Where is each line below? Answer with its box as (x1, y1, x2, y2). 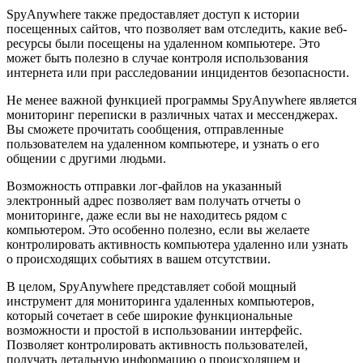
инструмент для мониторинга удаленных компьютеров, (6, 293, 314, 308)
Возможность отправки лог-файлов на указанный (6, 178, 282, 193)
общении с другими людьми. (6, 151, 166, 165)
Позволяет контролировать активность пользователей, (6, 337, 308, 352)
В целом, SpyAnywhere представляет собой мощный (6, 279, 297, 293)
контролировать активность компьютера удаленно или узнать (6, 237, 348, 251)
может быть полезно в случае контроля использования (6, 50, 308, 65)
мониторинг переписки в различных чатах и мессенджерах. (6, 107, 338, 122)
